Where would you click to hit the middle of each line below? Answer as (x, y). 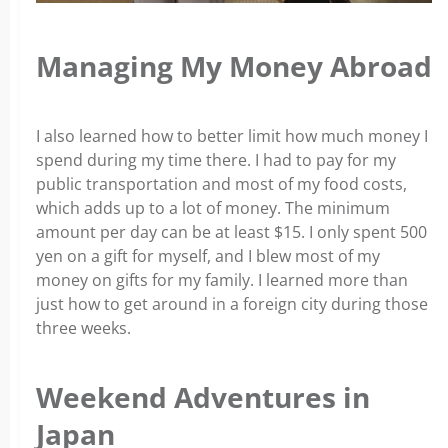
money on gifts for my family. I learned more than (222, 280)
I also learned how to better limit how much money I (232, 136)
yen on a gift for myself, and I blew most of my (208, 256)
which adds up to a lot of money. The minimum (213, 208)
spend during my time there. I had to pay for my (216, 160)
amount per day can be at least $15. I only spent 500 (231, 232)
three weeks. (83, 328)
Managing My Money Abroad (234, 65)
